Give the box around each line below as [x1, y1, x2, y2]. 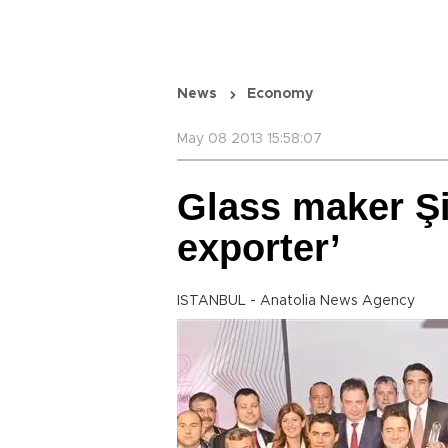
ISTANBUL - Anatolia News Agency [177, 294, 415, 308]
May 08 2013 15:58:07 [177, 132, 322, 146]
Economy [247, 87, 313, 101]
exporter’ [177, 227, 341, 269]
